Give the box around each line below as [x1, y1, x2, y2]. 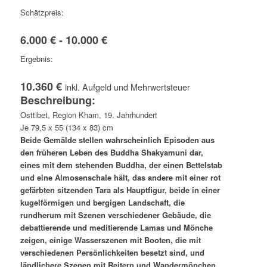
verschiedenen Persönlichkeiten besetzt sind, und [20, 247, 204, 259]
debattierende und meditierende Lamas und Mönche [20, 222, 213, 234]
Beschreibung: [20, 92, 95, 108]
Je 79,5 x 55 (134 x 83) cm [20, 122, 113, 133]
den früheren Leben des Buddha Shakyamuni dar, [20, 147, 203, 159]
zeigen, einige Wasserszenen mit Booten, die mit [20, 234, 201, 246]
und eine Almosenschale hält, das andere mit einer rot [20, 172, 221, 184]
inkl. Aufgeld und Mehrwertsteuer [64, 80, 190, 94]
